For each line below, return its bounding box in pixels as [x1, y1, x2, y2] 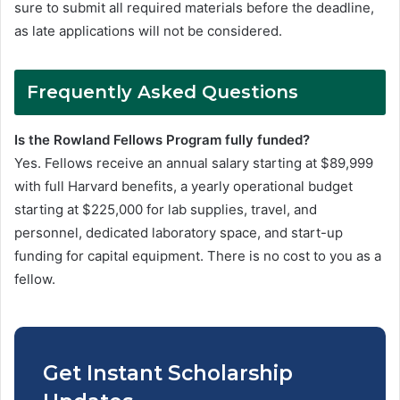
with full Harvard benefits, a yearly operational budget [14, 178, 353, 196]
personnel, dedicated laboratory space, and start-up [14, 224, 343, 242]
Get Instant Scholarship [43, 361, 293, 387]
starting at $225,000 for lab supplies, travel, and [14, 201, 317, 219]
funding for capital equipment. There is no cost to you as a [14, 247, 381, 265]
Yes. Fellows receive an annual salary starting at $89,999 [14, 154, 373, 172]
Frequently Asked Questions [27, 81, 298, 104]
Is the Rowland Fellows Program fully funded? [14, 131, 310, 149]
